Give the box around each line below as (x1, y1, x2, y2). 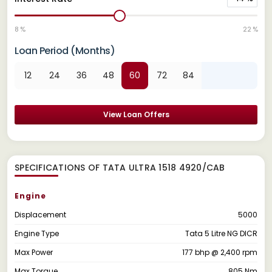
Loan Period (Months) (15, 43, 115, 58)
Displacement (15, 209, 66, 220)
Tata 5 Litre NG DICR (185, 228, 257, 239)
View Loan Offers (103, 109, 169, 120)
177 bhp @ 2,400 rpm (182, 246, 257, 257)
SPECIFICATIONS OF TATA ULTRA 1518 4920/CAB (15, 161, 225, 174)
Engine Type (15, 228, 59, 239)
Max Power (15, 246, 53, 257)
